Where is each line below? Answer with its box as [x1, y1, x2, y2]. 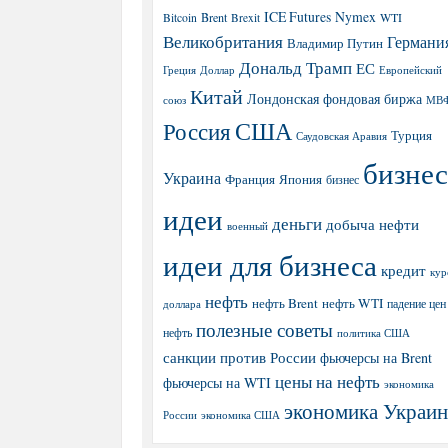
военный [227, 219, 268, 233]
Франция [225, 171, 275, 188]
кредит [381, 260, 426, 280]
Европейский [379, 63, 442, 77]
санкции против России [163, 347, 316, 367]
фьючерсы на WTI [163, 373, 271, 392]
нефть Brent [252, 294, 318, 312]
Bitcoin [163, 10, 197, 25]
